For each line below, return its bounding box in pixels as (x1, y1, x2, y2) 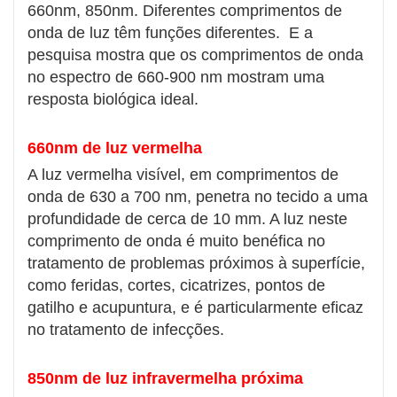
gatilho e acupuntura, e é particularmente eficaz (27, 298, 363, 316)
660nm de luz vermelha (27, 138, 206, 157)
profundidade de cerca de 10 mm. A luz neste (27, 209, 347, 228)
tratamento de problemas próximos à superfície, (27, 253, 365, 272)
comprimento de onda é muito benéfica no (27, 231, 325, 250)
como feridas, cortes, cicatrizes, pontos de (27, 276, 325, 294)
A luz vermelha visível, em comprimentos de (27, 165, 339, 183)
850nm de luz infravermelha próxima (27, 369, 303, 387)
